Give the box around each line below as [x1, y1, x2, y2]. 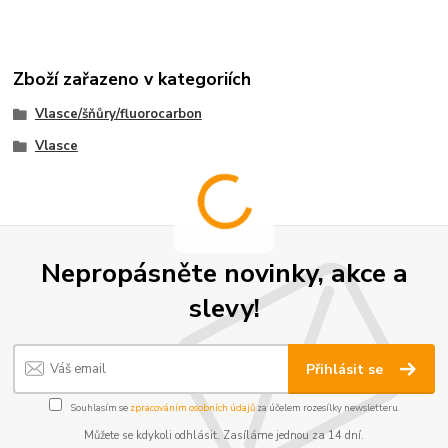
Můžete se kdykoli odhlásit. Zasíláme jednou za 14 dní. [84, 428, 364, 444]
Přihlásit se [306, 359, 388, 379]
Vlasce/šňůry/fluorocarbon [34, 105, 202, 124]
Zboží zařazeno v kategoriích [13, 67, 252, 92]
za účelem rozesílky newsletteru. [254, 401, 400, 415]
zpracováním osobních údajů [129, 401, 255, 415]
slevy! [188, 290, 260, 327]
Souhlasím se [68, 401, 130, 415]
